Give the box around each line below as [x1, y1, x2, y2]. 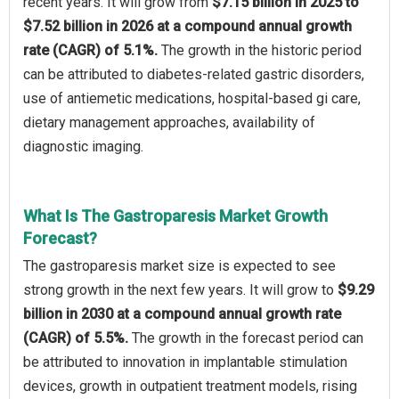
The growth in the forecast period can [132, 329, 363, 346]
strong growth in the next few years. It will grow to [23, 281, 338, 298]
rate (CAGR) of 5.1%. [23, 41, 161, 59]
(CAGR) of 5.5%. [23, 329, 132, 346]
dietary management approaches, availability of [23, 113, 315, 131]
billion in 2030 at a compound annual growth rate [23, 305, 341, 322]
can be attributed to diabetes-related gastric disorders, [23, 65, 364, 83]
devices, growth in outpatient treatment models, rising [23, 377, 357, 395]
